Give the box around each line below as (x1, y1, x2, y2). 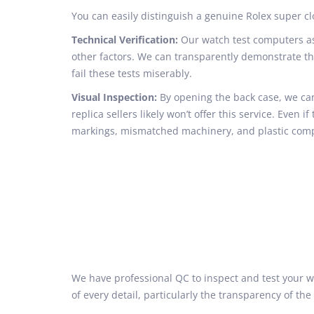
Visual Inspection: (71, 90, 157, 104)
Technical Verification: (71, 33, 178, 46)
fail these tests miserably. (71, 67, 192, 80)
